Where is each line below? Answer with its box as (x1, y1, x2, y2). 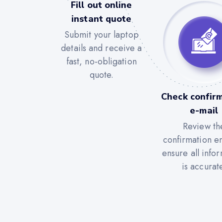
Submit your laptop (64, 28, 139, 41)
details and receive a (61, 41, 142, 55)
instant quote (71, 12, 132, 25)
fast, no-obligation (66, 55, 137, 68)
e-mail (190, 104, 218, 116)
